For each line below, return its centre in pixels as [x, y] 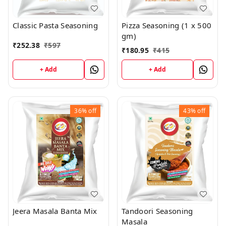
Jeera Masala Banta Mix [55, 211]
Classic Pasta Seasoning [55, 25]
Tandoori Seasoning [157, 211]
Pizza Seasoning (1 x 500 [167, 25]
